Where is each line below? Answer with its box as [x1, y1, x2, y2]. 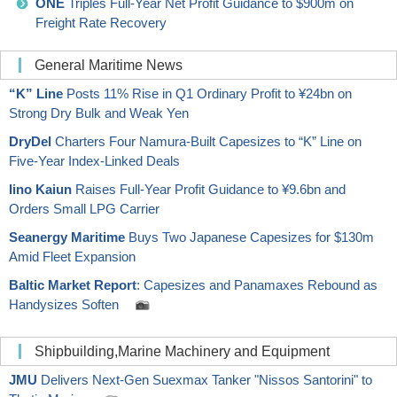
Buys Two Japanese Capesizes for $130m [125, 229, 374, 245]
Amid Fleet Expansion [9, 248, 152, 264]
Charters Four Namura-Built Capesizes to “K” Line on [51, 133, 362, 149]
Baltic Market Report [9, 276, 136, 292]
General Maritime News [45, 57, 183, 73]
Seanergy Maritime [9, 229, 125, 245]
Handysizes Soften [9, 296, 136, 312]
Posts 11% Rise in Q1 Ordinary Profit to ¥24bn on [63, 85, 352, 101]
